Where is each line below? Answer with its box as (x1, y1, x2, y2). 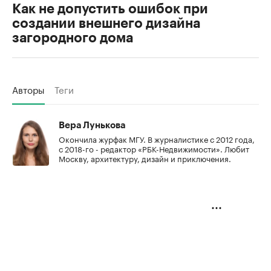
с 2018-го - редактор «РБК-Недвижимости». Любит (59, 142, 249, 154)
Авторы (12, 81, 45, 96)
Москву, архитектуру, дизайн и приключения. (59, 151, 231, 164)
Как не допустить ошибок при (12, 2, 208, 16)
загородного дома (12, 31, 133, 45)
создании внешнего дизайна (12, 16, 200, 30)
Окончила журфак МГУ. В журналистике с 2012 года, (59, 132, 255, 145)
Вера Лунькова (59, 120, 125, 130)
